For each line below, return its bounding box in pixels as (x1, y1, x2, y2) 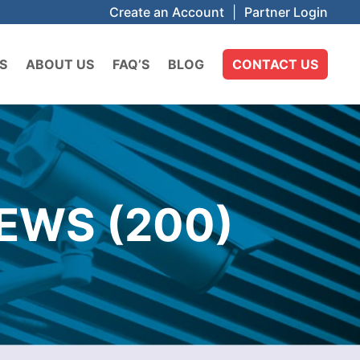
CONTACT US (232, 56, 318, 72)
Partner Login (244, 4, 328, 20)
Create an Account (109, 4, 224, 20)
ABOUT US (26, 56, 94, 72)
